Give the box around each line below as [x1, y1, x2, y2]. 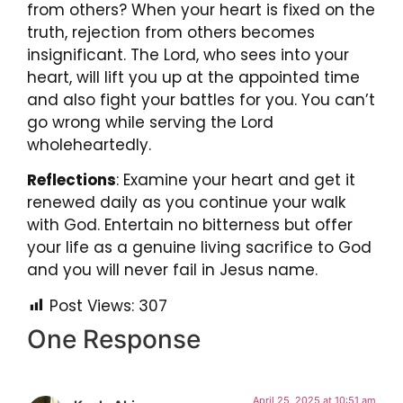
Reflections [27, 169, 116, 192]
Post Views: [49, 294, 134, 317]
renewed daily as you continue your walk [27, 192, 345, 214]
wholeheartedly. [27, 134, 151, 157]
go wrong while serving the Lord [27, 112, 273, 134]
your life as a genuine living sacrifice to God [27, 237, 372, 259]
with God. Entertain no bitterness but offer [27, 214, 353, 237]
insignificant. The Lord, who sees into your [27, 44, 349, 67]
